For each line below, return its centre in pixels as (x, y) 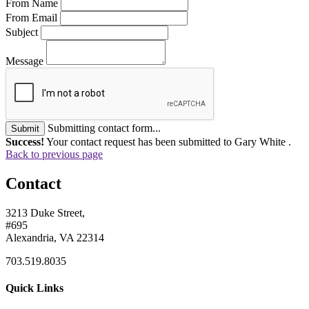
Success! (25, 141)
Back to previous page (54, 154)
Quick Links (34, 288)
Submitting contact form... (104, 128)
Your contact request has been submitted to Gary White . (168, 141)
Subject (22, 32)
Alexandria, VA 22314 (55, 237)
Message (24, 61)
